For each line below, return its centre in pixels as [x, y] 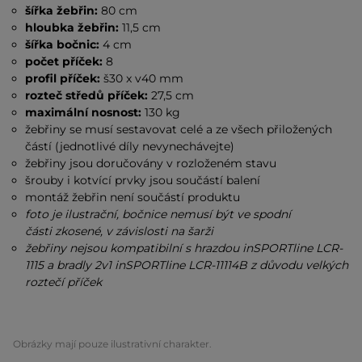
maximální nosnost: [85, 112]
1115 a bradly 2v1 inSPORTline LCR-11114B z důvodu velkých [187, 265]
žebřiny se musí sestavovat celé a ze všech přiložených [179, 129]
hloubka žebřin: [72, 27]
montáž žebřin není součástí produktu [133, 197]
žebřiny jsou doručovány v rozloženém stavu [151, 163]
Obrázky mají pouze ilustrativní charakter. [112, 344]
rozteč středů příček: [88, 95]
